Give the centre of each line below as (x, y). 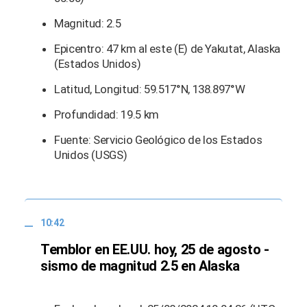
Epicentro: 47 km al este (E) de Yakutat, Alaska (168, 49)
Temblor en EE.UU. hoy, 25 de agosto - (155, 249)
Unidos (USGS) (91, 155)
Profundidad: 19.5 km (107, 115)
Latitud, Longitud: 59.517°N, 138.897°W (150, 89)
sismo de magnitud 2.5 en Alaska (140, 266)
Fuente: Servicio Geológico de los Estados (158, 140)
